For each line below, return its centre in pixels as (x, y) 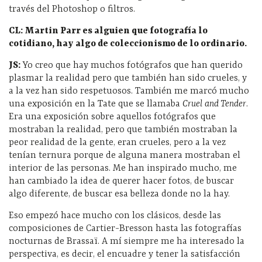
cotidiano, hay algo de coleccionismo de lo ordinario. (128, 44)
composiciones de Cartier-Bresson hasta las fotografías (125, 228)
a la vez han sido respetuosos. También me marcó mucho (129, 91)
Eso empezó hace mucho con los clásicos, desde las (115, 216)
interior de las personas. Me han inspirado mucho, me (123, 168)
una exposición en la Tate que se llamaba (96, 104)
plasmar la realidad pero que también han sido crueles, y (128, 78)
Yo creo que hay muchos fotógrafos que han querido (132, 65)
